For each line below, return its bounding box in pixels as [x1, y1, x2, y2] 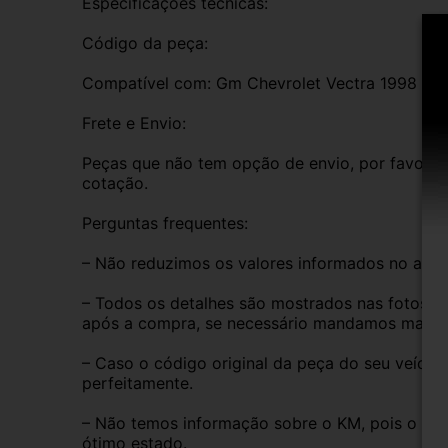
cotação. [82, 172, 148, 193]
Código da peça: [82, 32, 208, 53]
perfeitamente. [82, 372, 193, 393]
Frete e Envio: [82, 112, 186, 133]
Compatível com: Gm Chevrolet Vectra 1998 [82, 72, 417, 93]
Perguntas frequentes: [82, 212, 248, 233]
